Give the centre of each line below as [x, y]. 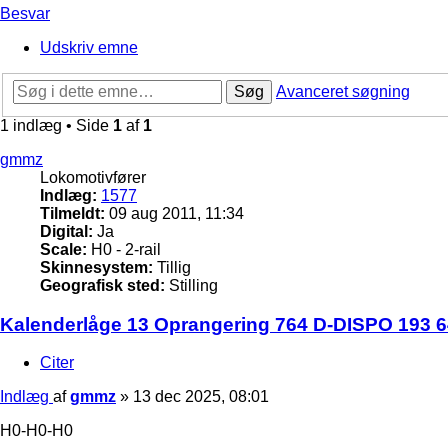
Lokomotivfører [93, 177]
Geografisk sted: [102, 285]
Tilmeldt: [72, 213]
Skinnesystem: [96, 267]
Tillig [172, 267]
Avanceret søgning [343, 91]
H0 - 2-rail [124, 249]
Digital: [66, 231]
